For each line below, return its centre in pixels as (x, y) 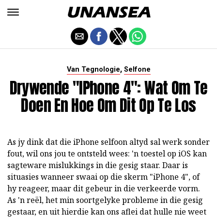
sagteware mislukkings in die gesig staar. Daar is (98, 165)
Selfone (137, 70)
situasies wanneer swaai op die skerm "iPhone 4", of (103, 177)
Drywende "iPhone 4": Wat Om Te (108, 88)
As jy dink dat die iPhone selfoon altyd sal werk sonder (108, 142)
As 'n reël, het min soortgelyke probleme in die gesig (105, 200)
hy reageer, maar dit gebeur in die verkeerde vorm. (104, 188)
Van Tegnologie (93, 70)
